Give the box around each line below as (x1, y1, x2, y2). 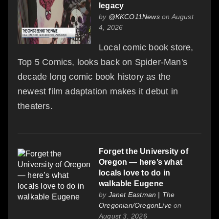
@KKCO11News (108, 13, 160, 21)
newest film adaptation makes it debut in (18, 87, 178, 97)
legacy (99, 1, 124, 10)
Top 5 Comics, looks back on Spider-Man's (18, 57, 188, 67)
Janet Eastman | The (108, 191, 175, 199)
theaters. (18, 101, 53, 111)
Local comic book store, (99, 43, 194, 53)
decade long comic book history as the (18, 72, 171, 82)
